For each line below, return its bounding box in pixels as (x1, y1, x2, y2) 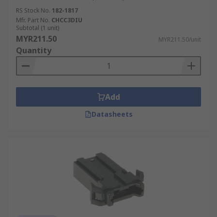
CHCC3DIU (51, 16, 82, 24)
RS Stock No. (16, 6, 50, 15)
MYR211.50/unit (158, 35, 201, 44)
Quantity (16, 45, 51, 56)
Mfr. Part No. (16, 16, 50, 24)
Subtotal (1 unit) (16, 24, 59, 32)
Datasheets (91, 109, 133, 119)
